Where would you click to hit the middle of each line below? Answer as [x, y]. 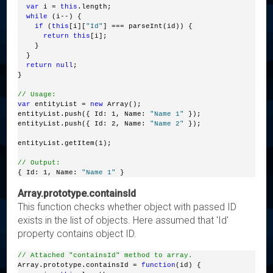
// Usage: [37, 94]
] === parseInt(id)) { [148, 26]
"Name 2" [167, 123]
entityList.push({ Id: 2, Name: [84, 123]
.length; [95, 6]
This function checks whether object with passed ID [127, 207]
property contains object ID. [77, 233]
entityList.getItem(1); [65, 143]
